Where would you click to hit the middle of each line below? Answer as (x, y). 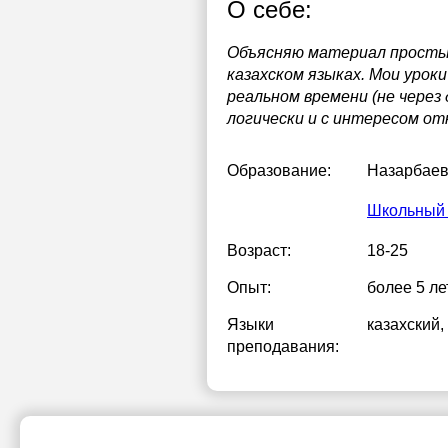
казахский (403, 324)
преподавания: (283, 346)
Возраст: (259, 250)
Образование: (279, 170)
